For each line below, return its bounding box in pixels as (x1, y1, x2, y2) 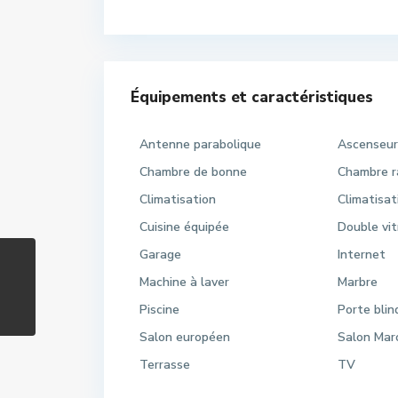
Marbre (338, 274, 378, 291)
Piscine (139, 301, 179, 318)
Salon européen (139, 329, 230, 346)
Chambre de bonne (139, 163, 247, 180)
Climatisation (139, 191, 216, 208)
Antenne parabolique (139, 136, 261, 153)
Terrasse (139, 356, 190, 373)
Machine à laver (139, 274, 229, 291)
